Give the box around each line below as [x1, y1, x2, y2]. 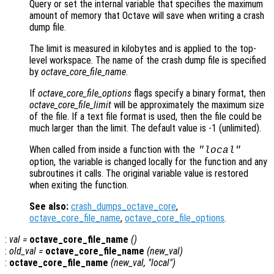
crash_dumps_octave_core [71, 200, 176, 212]
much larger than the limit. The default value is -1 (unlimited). [29, 122, 261, 134]
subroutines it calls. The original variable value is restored [29, 167, 248, 179]
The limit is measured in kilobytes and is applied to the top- [29, 42, 256, 54]
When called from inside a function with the [29, 143, 198, 155]
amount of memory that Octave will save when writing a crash [29, 9, 264, 21]
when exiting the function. [29, 179, 128, 191]
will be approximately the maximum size [111, 98, 264, 111]
